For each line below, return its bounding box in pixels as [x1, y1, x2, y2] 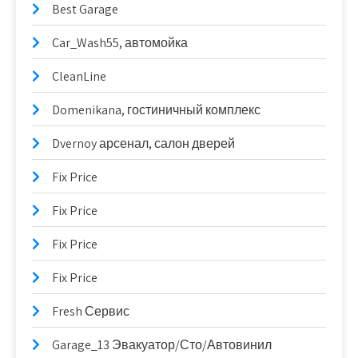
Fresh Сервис [52, 303, 129, 320]
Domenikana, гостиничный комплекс [52, 101, 261, 118]
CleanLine [52, 68, 106, 85]
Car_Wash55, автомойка [52, 34, 188, 51]
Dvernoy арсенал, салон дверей [52, 135, 235, 152]
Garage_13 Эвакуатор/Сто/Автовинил [52, 336, 272, 353]
